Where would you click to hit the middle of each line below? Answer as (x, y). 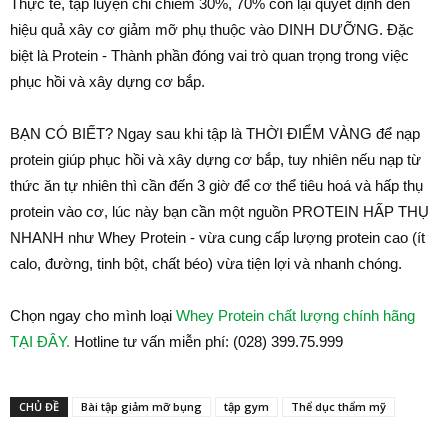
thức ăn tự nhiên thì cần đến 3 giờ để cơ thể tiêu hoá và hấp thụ (216, 185)
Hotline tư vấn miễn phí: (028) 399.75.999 (206, 341)
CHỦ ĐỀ (39, 406)
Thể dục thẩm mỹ (338, 406)
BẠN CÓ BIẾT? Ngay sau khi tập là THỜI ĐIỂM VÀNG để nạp (215, 133)
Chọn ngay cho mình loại (93, 315)
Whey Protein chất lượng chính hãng (295, 315)
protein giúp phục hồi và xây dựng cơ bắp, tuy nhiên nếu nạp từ (215, 159)
